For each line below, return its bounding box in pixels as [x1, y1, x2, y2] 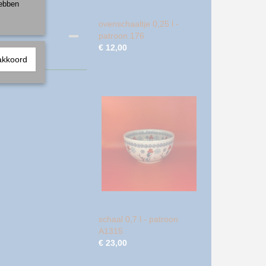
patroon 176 [99, 31, 144, 40]
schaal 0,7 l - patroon [99, 214, 178, 224]
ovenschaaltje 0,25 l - [99, 19, 179, 28]
